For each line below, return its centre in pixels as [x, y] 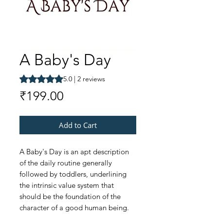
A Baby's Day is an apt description [74, 152]
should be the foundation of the [70, 197]
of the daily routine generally [66, 163]
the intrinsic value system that [67, 185]
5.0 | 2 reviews [84, 79]
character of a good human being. [74, 208]
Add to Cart [78, 125]
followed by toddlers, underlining [73, 174]
